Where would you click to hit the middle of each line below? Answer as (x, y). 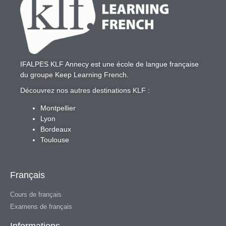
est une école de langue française (144, 64)
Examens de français (41, 207)
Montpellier (58, 108)
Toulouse (55, 140)
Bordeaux (56, 129)
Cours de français (36, 195)
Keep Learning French (91, 74)
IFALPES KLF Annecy (54, 64)
